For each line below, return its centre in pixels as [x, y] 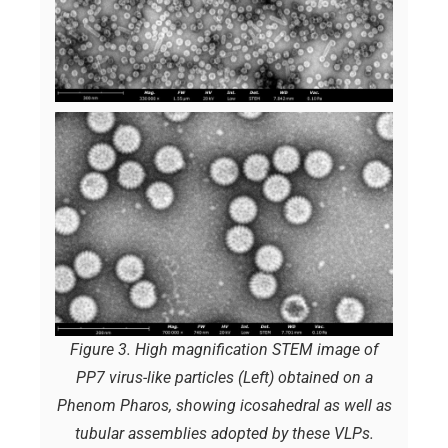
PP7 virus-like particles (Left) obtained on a [224, 378]
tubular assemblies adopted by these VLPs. [224, 434]
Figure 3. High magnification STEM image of [224, 350]
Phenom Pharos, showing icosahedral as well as [224, 406]
